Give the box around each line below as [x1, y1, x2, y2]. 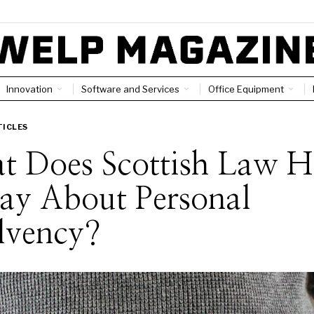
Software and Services [81, 83, 179, 95]
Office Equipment [207, 83, 284, 95]
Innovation [6, 83, 53, 95]
